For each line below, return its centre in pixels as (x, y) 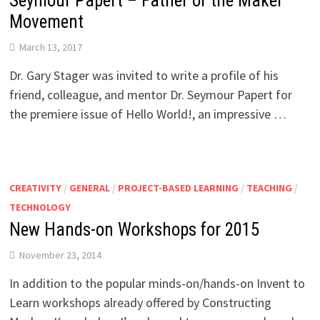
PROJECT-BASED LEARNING (178, 187)
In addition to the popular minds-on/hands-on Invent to (157, 283)
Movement (46, 21)
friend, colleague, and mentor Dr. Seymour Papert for (150, 94)
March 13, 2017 (50, 47)
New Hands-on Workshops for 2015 (134, 229)
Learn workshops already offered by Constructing (140, 302)
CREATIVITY (35, 187)
